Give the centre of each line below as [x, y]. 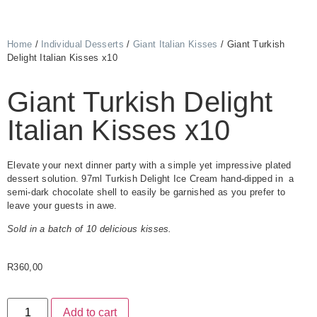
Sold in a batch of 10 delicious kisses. [90, 229]
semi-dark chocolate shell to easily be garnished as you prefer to [146, 192]
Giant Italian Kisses [175, 44]
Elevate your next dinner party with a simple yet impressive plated [149, 165]
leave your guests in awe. [62, 206]
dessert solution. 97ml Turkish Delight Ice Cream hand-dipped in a [151, 179]
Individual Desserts [82, 44]
